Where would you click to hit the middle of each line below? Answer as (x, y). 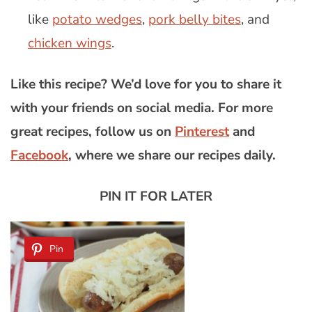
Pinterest (202, 131)
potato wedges (97, 20)
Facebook (39, 155)
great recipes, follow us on (93, 131)
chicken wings (69, 44)
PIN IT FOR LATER (156, 196)
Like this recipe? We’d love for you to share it (146, 84)
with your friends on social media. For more (142, 108)
